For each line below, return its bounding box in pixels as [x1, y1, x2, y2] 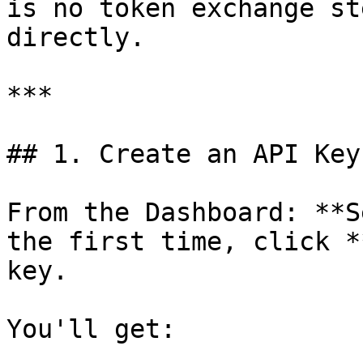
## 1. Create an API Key [6, 139, 361, 169]
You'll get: [6, 314, 176, 344]
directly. [6, 23, 145, 52]
